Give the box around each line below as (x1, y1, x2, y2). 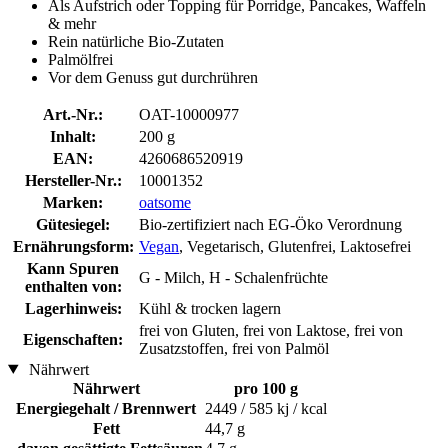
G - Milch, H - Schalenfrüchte (139, 268, 328, 286)
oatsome (139, 193, 191, 211)
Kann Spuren (27, 259, 119, 277)
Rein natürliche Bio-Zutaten (48, 32, 224, 50)
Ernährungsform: (12, 237, 134, 255)
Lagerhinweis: (24, 299, 122, 317)
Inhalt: (50, 127, 96, 145)
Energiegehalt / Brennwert (16, 399, 196, 417)
